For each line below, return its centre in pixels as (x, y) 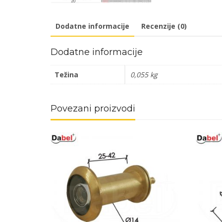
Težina (66, 75)
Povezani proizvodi (93, 109)
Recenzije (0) (164, 26)
